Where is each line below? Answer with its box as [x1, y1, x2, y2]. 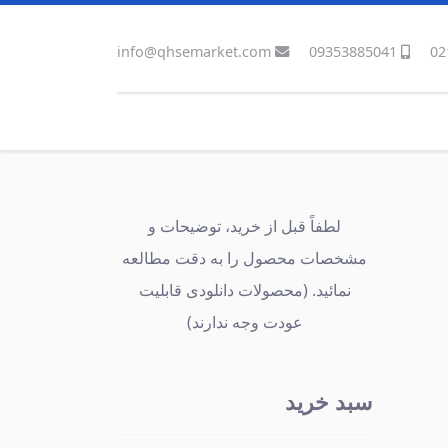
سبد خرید [285, 386, 372, 416]
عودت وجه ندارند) [186, 311, 303, 333]
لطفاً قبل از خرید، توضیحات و [148, 215, 341, 237]
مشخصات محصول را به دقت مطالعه [122, 247, 367, 269]
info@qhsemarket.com [117, 42, 271, 61]
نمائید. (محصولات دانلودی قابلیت [138, 279, 351, 301]
